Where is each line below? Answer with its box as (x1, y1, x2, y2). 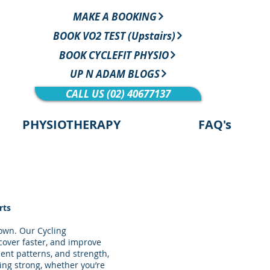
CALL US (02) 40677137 (66, 87, 171, 101)
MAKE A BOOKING (72, 9, 157, 24)
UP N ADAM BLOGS (69, 66, 160, 81)
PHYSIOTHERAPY (22, 116, 121, 133)
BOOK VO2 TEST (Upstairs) (52, 28, 175, 43)
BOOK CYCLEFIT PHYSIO (59, 48, 169, 62)
